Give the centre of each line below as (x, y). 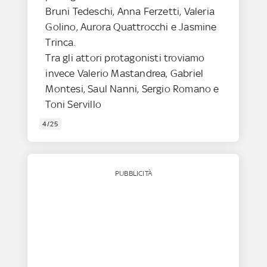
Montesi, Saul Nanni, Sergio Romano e (132, 89)
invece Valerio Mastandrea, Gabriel (125, 74)
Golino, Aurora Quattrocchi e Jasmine (131, 27)
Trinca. (60, 43)
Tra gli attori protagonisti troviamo (125, 58)
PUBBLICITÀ (133, 174)
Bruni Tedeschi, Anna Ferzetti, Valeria (130, 12)
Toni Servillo (74, 105)
